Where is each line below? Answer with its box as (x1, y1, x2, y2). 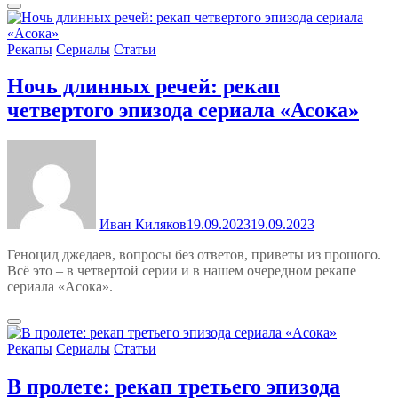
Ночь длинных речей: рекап (7, 75, 280, 99)
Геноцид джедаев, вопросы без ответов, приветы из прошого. (7, 247, 381, 263)
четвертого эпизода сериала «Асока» (7, 99, 359, 123)
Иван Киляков (99, 217, 187, 233)
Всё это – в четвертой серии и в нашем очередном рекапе (7, 263, 356, 279)
